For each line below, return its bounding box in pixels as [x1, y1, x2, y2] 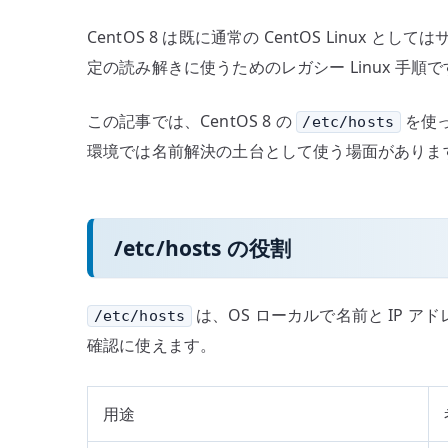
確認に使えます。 [87, 334, 217, 357]
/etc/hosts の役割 [114, 233, 292, 262]
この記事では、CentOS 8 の [87, 110, 296, 133]
